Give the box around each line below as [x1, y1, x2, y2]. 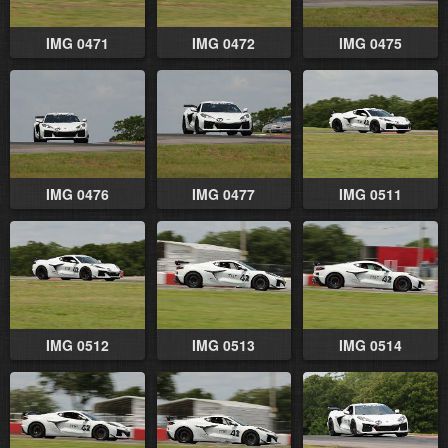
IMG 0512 [45, 334, 109, 355]
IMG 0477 [192, 183, 256, 204]
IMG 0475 [339, 32, 403, 53]
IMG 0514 [339, 334, 403, 355]
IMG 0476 [45, 183, 109, 204]
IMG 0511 [339, 183, 403, 204]
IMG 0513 [192, 334, 256, 355]
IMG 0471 [45, 32, 109, 53]
